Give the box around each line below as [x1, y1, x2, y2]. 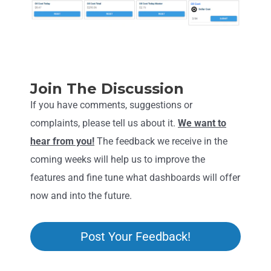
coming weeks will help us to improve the [30, 153, 205, 165]
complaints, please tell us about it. [30, 117, 178, 129]
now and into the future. [30, 189, 132, 201]
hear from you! [30, 135, 94, 147]
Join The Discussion [30, 79, 184, 97]
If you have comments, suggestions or [30, 99, 192, 111]
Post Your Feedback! [80, 229, 191, 244]
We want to [178, 117, 226, 129]
